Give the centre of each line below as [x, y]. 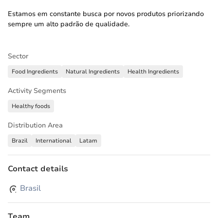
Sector [18, 56]
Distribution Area [35, 125]
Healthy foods [31, 106]
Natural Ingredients [93, 72]
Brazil [20, 141]
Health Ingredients [153, 72]
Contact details [38, 169]
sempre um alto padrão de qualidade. [69, 24]
